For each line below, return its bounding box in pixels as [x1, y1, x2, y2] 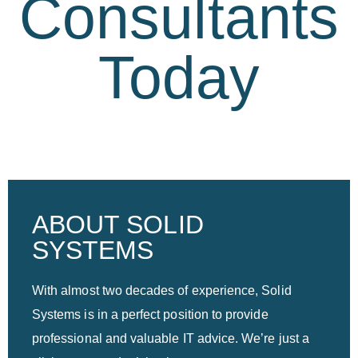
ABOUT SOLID [32, 209, 204, 239]
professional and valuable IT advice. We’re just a [32, 331, 309, 345]
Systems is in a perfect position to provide [32, 307, 268, 321]
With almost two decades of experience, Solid [32, 283, 292, 297]
